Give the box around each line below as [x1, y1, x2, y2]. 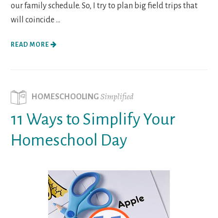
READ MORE [11, 41, 51, 48]
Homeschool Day [11, 131, 127, 149]
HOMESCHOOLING [31, 92, 101, 101]
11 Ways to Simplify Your [11, 110, 176, 128]
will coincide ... [11, 15, 61, 24]
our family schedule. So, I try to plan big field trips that [11, 1, 198, 10]
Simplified [100, 90, 134, 102]
